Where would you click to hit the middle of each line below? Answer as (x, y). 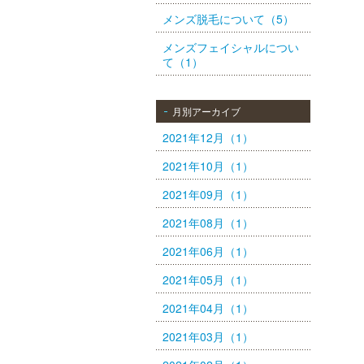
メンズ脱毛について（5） (228, 19)
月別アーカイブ (206, 111)
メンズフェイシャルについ (231, 47)
